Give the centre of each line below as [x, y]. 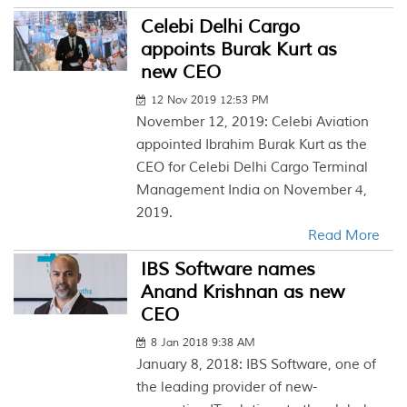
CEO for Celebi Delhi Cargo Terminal [253, 168]
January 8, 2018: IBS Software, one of [257, 365]
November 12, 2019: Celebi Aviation [253, 122]
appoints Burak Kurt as [239, 50]
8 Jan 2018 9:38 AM [203, 343]
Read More [343, 236]
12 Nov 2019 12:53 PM [210, 100]
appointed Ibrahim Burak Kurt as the [252, 145]
